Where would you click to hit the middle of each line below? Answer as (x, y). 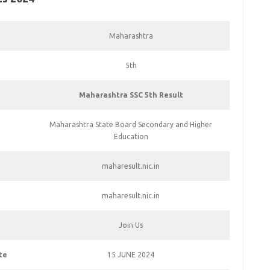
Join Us (131, 225)
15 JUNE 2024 (131, 255)
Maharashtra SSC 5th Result (131, 95)
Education (131, 137)
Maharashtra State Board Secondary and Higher (131, 124)
